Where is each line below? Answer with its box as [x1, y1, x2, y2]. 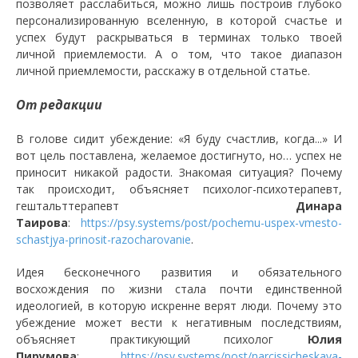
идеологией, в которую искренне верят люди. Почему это [16, 297, 342, 313]
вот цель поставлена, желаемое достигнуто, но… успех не [16, 147, 342, 163]
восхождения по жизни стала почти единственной [16, 280, 342, 296]
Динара [296, 197, 342, 213]
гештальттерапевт [16, 197, 296, 213]
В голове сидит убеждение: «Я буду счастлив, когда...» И [16, 130, 342, 146]
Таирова [16, 214, 68, 230]
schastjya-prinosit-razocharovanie [16, 231, 191, 247]
